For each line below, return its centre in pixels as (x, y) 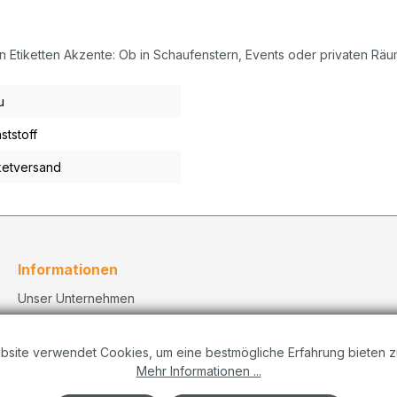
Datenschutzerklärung (82, 364)
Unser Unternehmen (76, 298)
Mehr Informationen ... (198, 371)
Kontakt (39, 320)
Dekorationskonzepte (82, 386)
